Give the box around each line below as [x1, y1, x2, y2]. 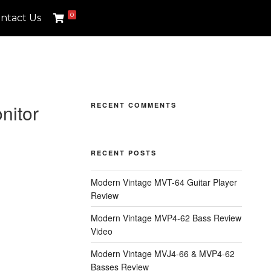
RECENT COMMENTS [91, 100, 177, 109]
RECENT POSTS [91, 148, 157, 157]
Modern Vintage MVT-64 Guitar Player [91, 176, 238, 188]
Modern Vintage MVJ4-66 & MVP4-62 [91, 247, 235, 260]
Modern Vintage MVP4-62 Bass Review [91, 212, 242, 224]
